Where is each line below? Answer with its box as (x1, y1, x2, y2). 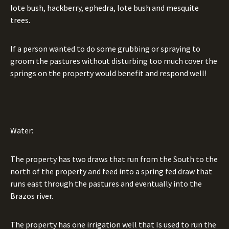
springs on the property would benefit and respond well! (10, 68, 207, 78)
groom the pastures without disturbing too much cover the (10, 56, 217, 66)
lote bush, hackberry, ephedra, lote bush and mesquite (10, 3, 199, 13)
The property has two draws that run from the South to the (10, 154, 218, 164)
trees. (10, 15, 30, 25)
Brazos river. (10, 191, 55, 201)
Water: (10, 125, 33, 135)
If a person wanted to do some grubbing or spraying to (10, 43, 200, 54)
